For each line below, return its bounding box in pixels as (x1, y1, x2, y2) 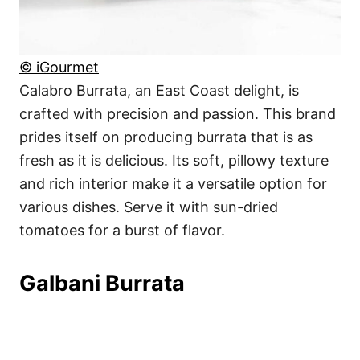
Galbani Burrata (19, 270, 185, 297)
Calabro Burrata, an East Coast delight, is (19, 82, 299, 100)
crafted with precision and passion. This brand (19, 105, 336, 123)
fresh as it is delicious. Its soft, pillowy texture (19, 152, 329, 170)
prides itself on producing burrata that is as (19, 129, 313, 146)
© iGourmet (19, 59, 99, 76)
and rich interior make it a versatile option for (19, 175, 327, 193)
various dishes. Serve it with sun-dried (19, 198, 278, 216)
